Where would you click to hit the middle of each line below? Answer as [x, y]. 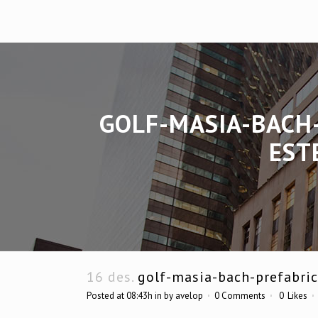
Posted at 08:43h [120, 296]
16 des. [110, 277]
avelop [189, 296]
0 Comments [240, 296]
